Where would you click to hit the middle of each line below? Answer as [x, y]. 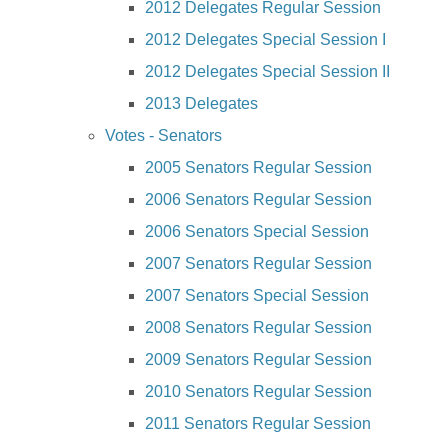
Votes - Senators [163, 136]
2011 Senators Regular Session [258, 424]
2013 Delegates [201, 104]
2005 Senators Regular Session [258, 168]
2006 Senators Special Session [257, 232]
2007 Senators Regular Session [258, 264]
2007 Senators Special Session [257, 296]
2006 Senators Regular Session [258, 200]
